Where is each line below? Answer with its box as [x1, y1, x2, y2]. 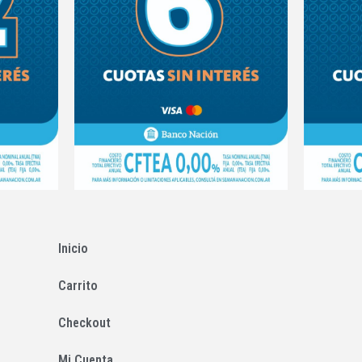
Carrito [57, 277, 98, 293]
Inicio [57, 240, 88, 256]
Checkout [57, 314, 111, 330]
